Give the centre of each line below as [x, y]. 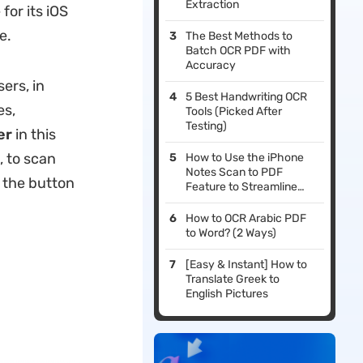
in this [34, 135]
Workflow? [212, 202]
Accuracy [211, 66]
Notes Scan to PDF [235, 173]
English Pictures [227, 294]
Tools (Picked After [234, 112]
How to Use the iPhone [245, 158]
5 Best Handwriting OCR [247, 97]
